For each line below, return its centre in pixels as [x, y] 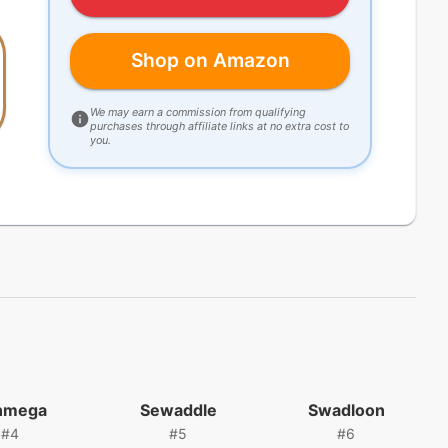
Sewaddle [178, 409]
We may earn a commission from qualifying [198, 111]
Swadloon [346, 409]
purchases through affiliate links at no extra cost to [219, 125]
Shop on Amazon [210, 60]
